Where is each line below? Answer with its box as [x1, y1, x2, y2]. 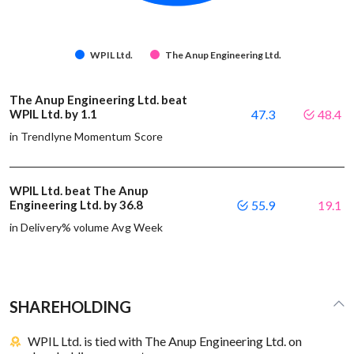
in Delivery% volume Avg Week [9, 220, 163, 234]
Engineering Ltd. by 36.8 [9, 197, 145, 212]
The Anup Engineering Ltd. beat [9, 92, 187, 107]
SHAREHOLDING [9, 296, 131, 316]
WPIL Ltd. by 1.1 [9, 106, 100, 121]
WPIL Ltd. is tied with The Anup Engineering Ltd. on [28, 333, 303, 348]
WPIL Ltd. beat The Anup [9, 183, 149, 198]
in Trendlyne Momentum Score [9, 129, 163, 143]
